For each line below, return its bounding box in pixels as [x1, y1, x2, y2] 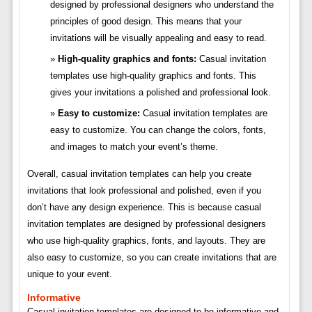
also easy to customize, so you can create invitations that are [26, 252, 276, 263]
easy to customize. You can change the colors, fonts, [49, 125, 266, 136]
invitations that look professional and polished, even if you [26, 185, 261, 196]
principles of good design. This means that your [49, 16, 242, 27]
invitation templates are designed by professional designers [26, 219, 266, 230]
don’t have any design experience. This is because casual [26, 202, 261, 213]
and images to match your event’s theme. [49, 141, 218, 153]
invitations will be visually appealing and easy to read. [49, 33, 267, 44]
